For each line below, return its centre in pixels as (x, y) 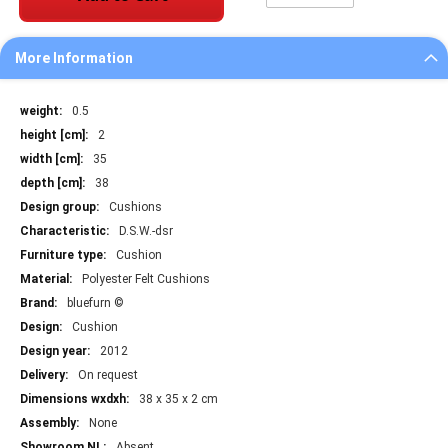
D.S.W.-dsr (146, 231)
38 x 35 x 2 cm (178, 399)
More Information (74, 58)
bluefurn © (95, 303)
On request (108, 375)
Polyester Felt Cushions (146, 279)
